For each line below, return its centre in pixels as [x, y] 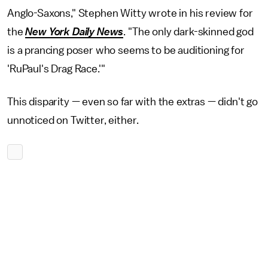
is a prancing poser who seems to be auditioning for [126, 51]
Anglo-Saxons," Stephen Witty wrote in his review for [130, 13]
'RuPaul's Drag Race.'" [57, 69]
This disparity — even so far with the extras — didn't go [133, 102]
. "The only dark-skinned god [188, 32]
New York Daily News [74, 32]
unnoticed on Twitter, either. [74, 121]
